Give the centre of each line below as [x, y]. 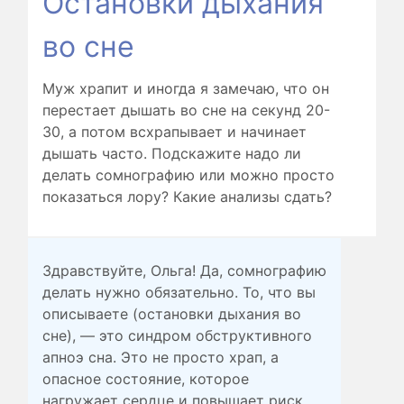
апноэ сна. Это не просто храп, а [161, 357]
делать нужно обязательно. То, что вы [179, 292]
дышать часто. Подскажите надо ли [172, 154]
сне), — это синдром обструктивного [178, 335]
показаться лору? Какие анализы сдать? [188, 197]
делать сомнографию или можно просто [189, 175]
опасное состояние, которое [146, 378]
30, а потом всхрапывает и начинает [175, 132]
